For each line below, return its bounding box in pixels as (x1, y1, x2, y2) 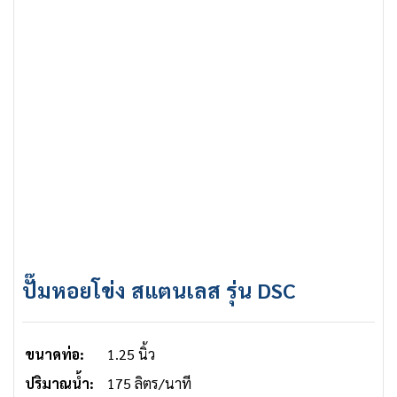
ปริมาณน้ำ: (25, 374, 94, 393)
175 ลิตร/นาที (107, 374, 191, 393)
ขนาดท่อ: (25, 345, 84, 364)
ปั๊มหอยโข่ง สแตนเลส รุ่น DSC (22, 276, 296, 305)
